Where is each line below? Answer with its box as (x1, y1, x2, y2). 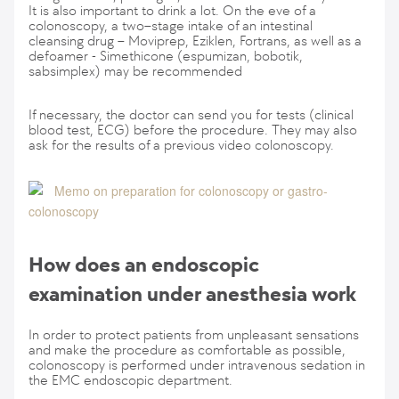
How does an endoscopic (28, 252, 259, 277)
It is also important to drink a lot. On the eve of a (28, 2, 316, 19)
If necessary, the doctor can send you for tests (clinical (28, 106, 354, 123)
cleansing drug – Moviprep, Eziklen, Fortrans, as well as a (28, 32, 362, 49)
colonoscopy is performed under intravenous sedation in (28, 356, 365, 373)
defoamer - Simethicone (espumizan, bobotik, (28, 47, 303, 64)
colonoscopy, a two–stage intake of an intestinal (28, 17, 313, 34)
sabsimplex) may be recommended (28, 62, 242, 79)
